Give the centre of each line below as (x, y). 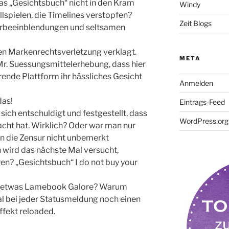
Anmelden (196, 83)
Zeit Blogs (195, 23)
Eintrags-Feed (202, 102)
